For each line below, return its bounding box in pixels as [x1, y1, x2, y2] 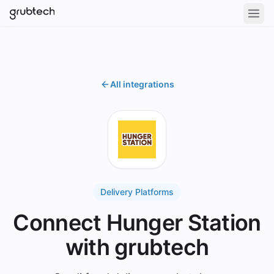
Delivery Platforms [100, 187, 174, 197]
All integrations [109, 79, 174, 89]
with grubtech [65, 234, 209, 261]
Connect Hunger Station [13, 209, 261, 236]
